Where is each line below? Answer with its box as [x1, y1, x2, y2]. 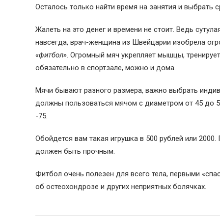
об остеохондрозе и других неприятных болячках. [35, 182, 206, 191]
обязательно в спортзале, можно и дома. [35, 63, 176, 72]
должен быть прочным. [35, 147, 115, 156]
